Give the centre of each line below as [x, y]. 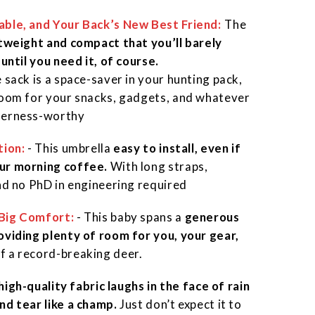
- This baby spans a [130, 217]
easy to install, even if [177, 148]
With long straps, [158, 167]
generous [212, 217]
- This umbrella [71, 148]
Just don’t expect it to [179, 304]
